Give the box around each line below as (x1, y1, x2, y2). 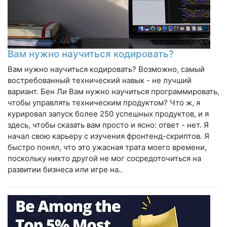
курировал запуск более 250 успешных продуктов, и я (8, 108, 209, 119)
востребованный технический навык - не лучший (8, 75, 192, 85)
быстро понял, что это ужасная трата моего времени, (8, 142, 207, 152)
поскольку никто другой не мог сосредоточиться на (8, 153, 201, 163)
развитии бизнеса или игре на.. (8, 164, 123, 174)
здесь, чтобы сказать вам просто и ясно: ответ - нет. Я (8, 120, 209, 130)
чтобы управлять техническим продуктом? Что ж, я (8, 97, 200, 107)
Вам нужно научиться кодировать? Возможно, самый (8, 64, 205, 74)
